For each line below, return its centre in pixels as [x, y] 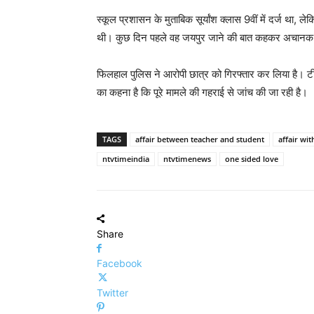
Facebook [120, 263]
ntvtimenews [187, 158]
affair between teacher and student [200, 139]
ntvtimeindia [126, 158]
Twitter [112, 292]
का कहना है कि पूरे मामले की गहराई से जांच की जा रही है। [202, 92]
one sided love [252, 158]
